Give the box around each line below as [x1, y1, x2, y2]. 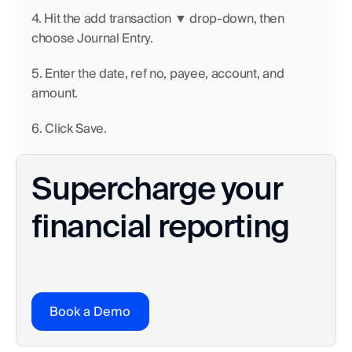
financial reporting [31, 206, 290, 246]
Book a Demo [49, 303, 131, 320]
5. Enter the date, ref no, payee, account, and [31, 65, 284, 82]
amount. [31, 85, 78, 101]
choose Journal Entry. [31, 30, 153, 46]
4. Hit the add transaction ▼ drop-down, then [31, 10, 284, 27]
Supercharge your [31, 168, 282, 208]
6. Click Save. [31, 120, 107, 137]
